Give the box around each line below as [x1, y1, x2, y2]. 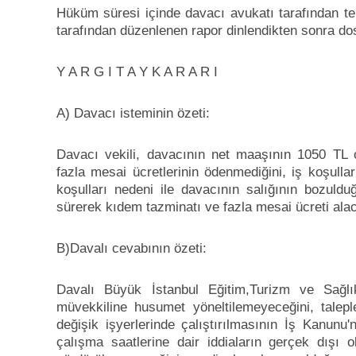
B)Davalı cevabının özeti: [56, 241, 207, 257]
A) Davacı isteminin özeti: [56, 106, 210, 122]
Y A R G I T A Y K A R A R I [56, 64, 218, 80]
